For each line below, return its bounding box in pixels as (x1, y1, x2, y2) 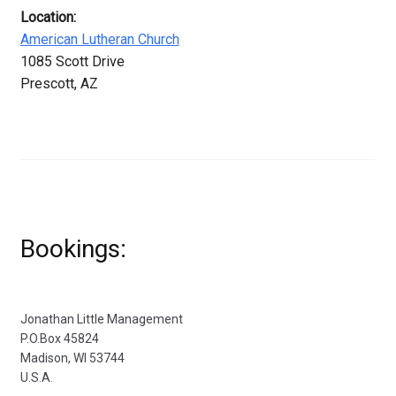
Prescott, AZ (19, 75, 98, 93)
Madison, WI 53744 (19, 350, 125, 365)
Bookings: (19, 233, 126, 263)
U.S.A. (19, 369, 53, 385)
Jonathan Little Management (19, 311, 183, 326)
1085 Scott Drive (19, 53, 125, 71)
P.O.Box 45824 (19, 331, 99, 346)
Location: (19, 9, 76, 27)
